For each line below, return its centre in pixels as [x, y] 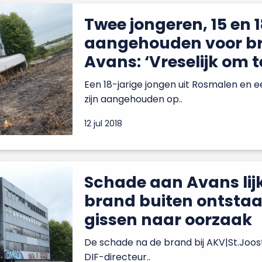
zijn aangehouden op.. [133, 99]
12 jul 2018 [103, 123]
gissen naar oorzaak [168, 219]
